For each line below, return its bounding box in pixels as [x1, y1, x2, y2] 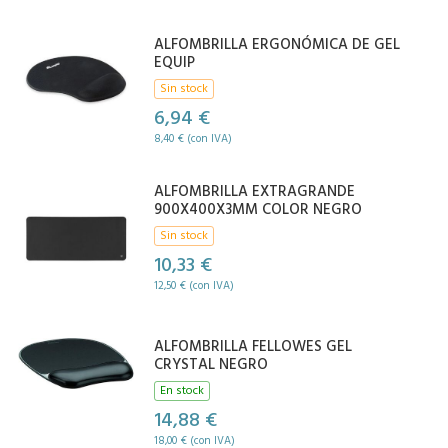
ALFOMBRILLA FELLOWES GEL [154, 334, 353, 359]
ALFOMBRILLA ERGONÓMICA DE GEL [154, 32, 401, 57]
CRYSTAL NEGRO [154, 352, 269, 377]
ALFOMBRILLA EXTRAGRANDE [154, 179, 356, 204]
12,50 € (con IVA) [154, 276, 235, 295]
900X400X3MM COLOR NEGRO [154, 197, 363, 222]
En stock [160, 380, 205, 401]
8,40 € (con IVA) [154, 129, 233, 148]
